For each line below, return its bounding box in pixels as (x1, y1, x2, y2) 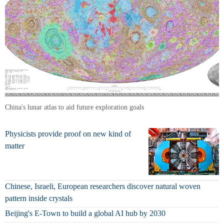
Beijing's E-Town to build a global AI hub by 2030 (5, 209, 165, 218)
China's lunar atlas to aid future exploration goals (5, 103, 144, 111)
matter (5, 141, 24, 150)
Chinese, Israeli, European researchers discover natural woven (5, 182, 200, 191)
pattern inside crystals (5, 194, 72, 203)
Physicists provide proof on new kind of (5, 129, 131, 138)
